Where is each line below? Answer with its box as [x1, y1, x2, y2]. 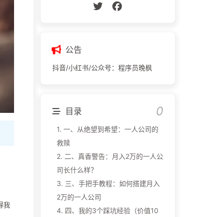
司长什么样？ [56, 166, 97, 174]
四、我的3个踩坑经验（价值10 [64, 206, 158, 215]
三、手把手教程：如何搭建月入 [64, 179, 160, 187]
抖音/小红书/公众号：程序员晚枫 [52, 63, 152, 72]
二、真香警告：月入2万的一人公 [64, 152, 163, 160]
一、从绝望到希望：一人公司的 [63, 125, 158, 133]
